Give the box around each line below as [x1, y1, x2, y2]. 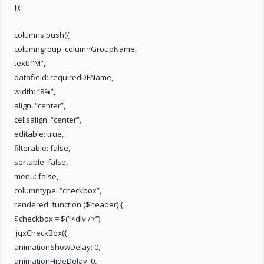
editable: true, [14, 128, 64, 139]
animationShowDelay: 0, [14, 241, 100, 252]
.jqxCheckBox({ [14, 227, 67, 238]
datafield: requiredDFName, [14, 71, 113, 82]
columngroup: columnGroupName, [14, 43, 137, 54]
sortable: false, [14, 156, 68, 167]
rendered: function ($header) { [14, 199, 123, 210]
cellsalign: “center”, [14, 114, 81, 125]
